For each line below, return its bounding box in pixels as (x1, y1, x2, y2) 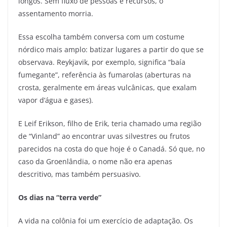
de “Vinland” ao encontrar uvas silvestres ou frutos (18, 131, 190, 141)
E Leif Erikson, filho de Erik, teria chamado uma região (18, 118, 201, 128)
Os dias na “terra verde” (18, 192, 101, 202)
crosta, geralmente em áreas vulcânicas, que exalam (18, 82, 197, 92)
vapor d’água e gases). (18, 95, 93, 105)
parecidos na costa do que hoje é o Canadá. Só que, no (18, 143, 205, 154)
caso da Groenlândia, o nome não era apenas (18, 156, 172, 166)
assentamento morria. (18, 8, 93, 18)
